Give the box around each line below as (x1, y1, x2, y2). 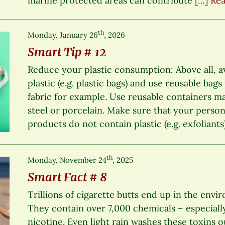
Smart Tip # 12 (28, 44, 107, 59)
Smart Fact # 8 (28, 169, 107, 184)
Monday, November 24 (28, 155, 107, 165)
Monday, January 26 (28, 30, 98, 40)
